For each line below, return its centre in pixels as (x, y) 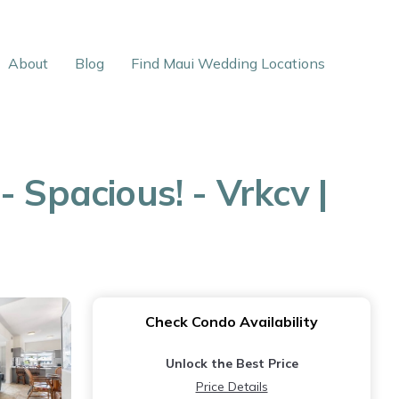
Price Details (232, 387)
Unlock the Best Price (232, 363)
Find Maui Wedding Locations (228, 63)
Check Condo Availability (232, 322)
